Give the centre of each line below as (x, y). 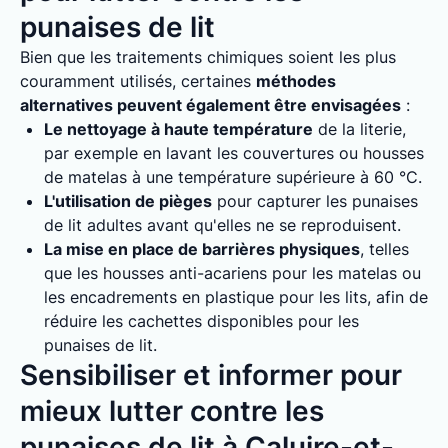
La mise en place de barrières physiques (202, 249)
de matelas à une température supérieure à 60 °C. (233, 177)
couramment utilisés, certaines (138, 81)
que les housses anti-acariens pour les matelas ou (232, 273)
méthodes (296, 81)
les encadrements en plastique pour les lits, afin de (236, 297)
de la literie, (359, 129)
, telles (384, 249)
